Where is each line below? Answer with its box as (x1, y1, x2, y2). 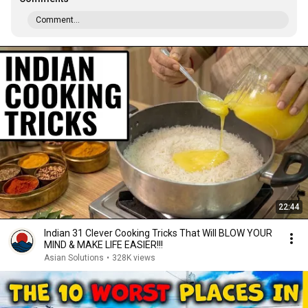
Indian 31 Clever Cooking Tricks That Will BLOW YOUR (44, 228, 272, 239)
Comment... (36, 15, 80, 25)
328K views (112, 253, 155, 263)
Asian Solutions (44, 253, 104, 263)
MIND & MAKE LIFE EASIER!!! (44, 239, 163, 250)
